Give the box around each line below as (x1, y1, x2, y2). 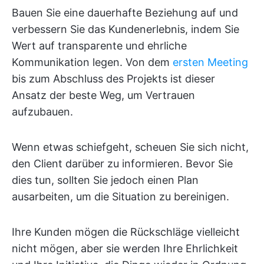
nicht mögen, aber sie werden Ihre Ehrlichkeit (12, 242, 238, 255)
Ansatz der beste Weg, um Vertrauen (12, 89, 195, 102)
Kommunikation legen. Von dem (12, 56, 173, 69)
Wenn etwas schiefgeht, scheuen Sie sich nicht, (12, 141, 249, 154)
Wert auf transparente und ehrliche (12, 39, 187, 52)
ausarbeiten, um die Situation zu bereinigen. (12, 190, 229, 203)
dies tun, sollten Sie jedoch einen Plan (12, 174, 199, 187)
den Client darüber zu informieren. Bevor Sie (12, 157, 233, 170)
